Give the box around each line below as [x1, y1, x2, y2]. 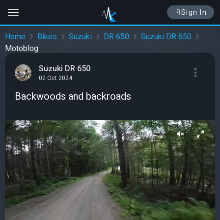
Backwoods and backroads [15, 90, 131, 102]
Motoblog [5, 44, 38, 53]
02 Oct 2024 [39, 75, 72, 82]
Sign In [181, 8, 207, 16]
